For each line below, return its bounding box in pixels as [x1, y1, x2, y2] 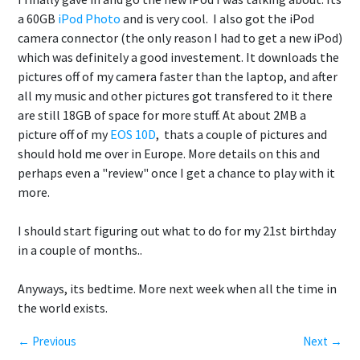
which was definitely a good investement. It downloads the [18, 49, 339, 65]
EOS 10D [110, 126, 156, 142]
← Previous [18, 333, 76, 349]
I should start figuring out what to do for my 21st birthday [18, 223, 336, 239]
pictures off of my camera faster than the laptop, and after [18, 68, 337, 84]
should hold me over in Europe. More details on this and [18, 145, 320, 162]
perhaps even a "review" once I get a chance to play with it [18, 165, 335, 181]
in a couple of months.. [18, 242, 142, 258]
